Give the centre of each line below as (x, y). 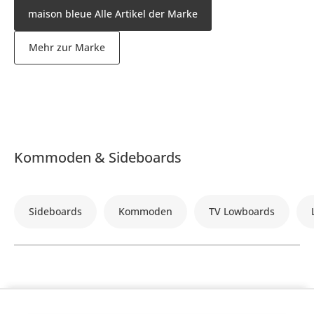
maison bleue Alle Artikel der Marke (113, 13)
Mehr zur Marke (67, 47)
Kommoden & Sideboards (98, 157)
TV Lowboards (242, 211)
